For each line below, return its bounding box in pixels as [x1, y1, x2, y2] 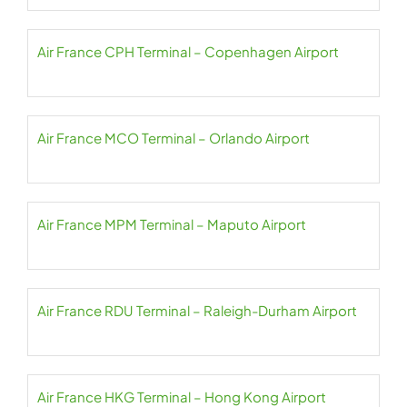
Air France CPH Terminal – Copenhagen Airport [37, 43, 339, 61]
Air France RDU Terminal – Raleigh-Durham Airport [37, 302, 357, 320]
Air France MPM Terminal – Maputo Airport [37, 215, 306, 233]
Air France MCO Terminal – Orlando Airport [37, 129, 310, 147]
